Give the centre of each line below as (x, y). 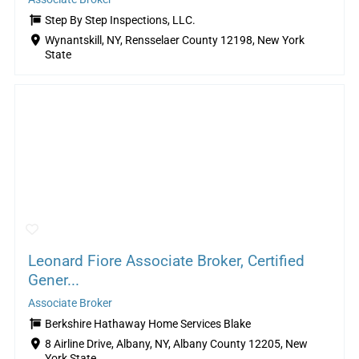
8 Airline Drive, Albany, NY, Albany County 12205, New (176, 344)
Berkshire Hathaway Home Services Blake (147, 324)
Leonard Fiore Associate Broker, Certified (166, 260)
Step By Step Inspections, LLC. (120, 21)
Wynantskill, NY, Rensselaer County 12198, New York (174, 41)
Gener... (53, 280)
